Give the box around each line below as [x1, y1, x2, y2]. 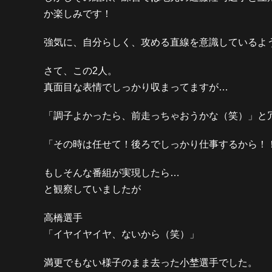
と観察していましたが [44, 184, 141, 194]
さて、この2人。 [44, 66, 117, 76]
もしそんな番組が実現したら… [44, 168, 180, 178]
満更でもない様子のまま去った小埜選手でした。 [44, 257, 257, 268]
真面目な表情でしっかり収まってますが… [44, 82, 228, 92]
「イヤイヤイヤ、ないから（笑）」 [44, 229, 199, 239]
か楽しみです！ [44, 8, 112, 19]
